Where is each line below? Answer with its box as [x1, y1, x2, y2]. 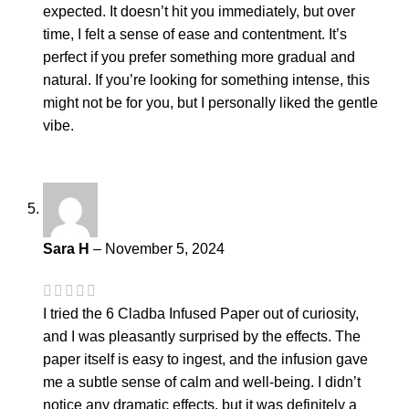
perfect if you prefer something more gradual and [43, 48, 355, 65]
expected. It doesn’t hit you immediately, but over [43, 3, 355, 19]
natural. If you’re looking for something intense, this [43, 71, 370, 88]
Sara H [43, 240, 93, 257]
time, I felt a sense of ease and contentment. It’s [43, 26, 347, 42]
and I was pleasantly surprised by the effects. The [43, 329, 361, 345]
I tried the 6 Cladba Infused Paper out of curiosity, [43, 306, 359, 322]
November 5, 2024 [105, 240, 225, 257]
